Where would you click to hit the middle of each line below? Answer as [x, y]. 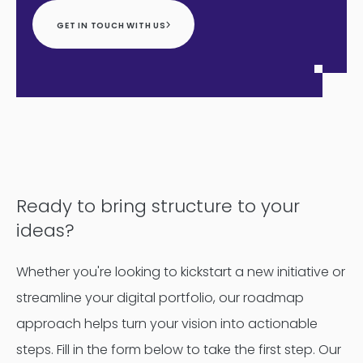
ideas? [45, 231]
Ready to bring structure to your [158, 206]
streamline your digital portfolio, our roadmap [160, 298]
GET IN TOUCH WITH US [111, 25]
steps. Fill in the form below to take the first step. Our [179, 350]
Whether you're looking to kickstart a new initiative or [181, 272]
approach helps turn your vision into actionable [167, 324]
